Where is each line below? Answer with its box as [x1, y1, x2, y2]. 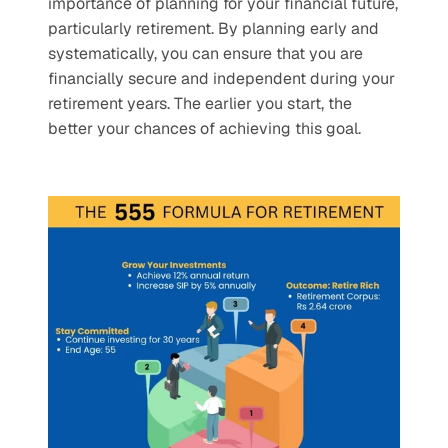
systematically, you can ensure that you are [48, 43, 363, 64]
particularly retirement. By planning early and [48, 18, 379, 39]
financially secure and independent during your [48, 68, 395, 89]
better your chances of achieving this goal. [48, 118, 361, 139]
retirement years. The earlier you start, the [48, 93, 352, 114]
